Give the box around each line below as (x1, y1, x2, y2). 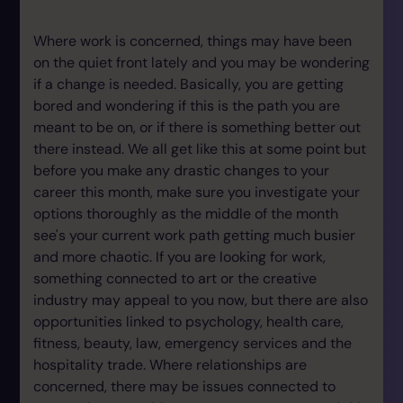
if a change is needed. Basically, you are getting (33, 75, 344, 94)
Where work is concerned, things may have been (33, 31, 352, 50)
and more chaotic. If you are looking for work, (33, 247, 326, 266)
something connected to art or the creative (33, 269, 317, 288)
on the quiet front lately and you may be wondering (33, 53, 370, 72)
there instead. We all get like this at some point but (33, 139, 366, 158)
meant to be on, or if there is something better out (33, 118, 361, 137)
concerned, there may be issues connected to (33, 377, 336, 396)
